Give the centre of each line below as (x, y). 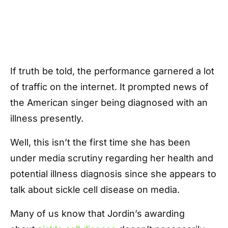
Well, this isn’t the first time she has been (100, 142)
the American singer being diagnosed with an (109, 103)
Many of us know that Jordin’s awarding (97, 213)
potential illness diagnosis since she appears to (113, 174)
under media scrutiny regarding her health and (112, 158)
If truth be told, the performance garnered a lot (112, 71)
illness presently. (47, 118)
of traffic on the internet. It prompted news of (109, 87)
